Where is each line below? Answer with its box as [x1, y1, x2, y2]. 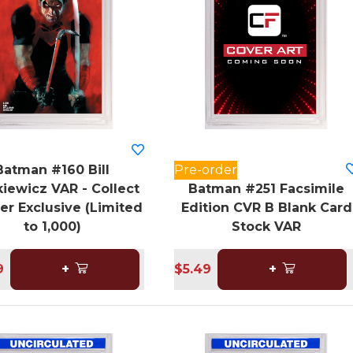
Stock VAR [232, 219, 301, 235]
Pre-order [174, 162, 238, 178]
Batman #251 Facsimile [188, 181, 344, 197]
